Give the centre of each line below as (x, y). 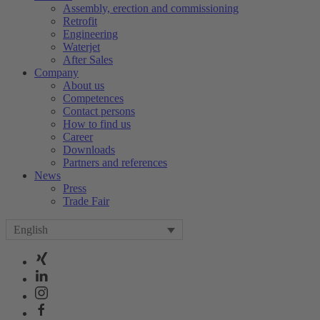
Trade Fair (86, 201)
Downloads (89, 150)
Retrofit (80, 21)
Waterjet (81, 47)
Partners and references (115, 162)
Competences (93, 98)
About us (84, 85)
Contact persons (99, 111)
